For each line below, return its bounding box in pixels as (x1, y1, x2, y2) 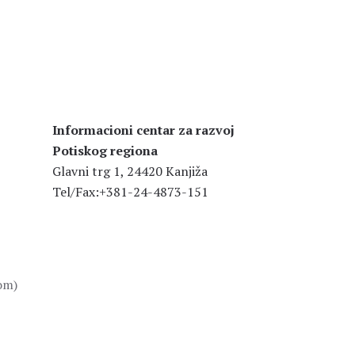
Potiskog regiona (52, 142, 158, 159)
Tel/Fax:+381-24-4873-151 (52, 183, 208, 200)
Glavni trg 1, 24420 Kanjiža (52, 162, 208, 180)
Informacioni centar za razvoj (52, 121, 235, 139)
